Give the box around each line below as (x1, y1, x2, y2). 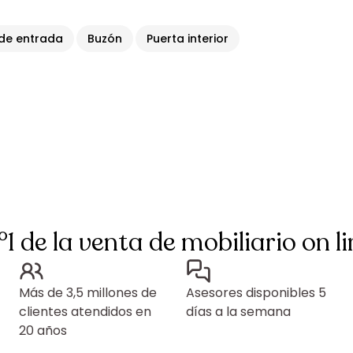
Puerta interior (147, 31, 229, 46)
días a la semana (186, 303, 291, 321)
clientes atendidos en (19, 303, 151, 321)
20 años (19, 321, 67, 340)
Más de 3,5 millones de (19, 284, 157, 302)
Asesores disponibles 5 (186, 284, 326, 302)
